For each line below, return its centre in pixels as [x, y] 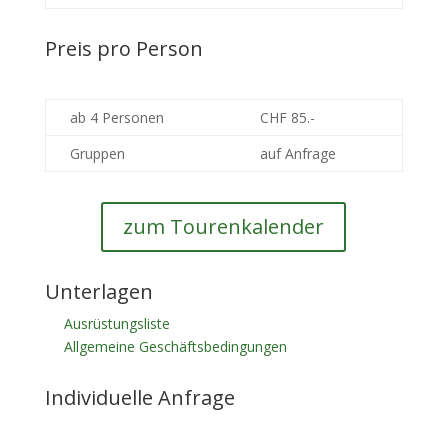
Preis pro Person [123, 48]
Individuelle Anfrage [139, 397]
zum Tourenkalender [224, 226]
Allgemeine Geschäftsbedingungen [175, 346]
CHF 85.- [287, 117]
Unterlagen [98, 291]
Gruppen [97, 153]
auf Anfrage [297, 153]
